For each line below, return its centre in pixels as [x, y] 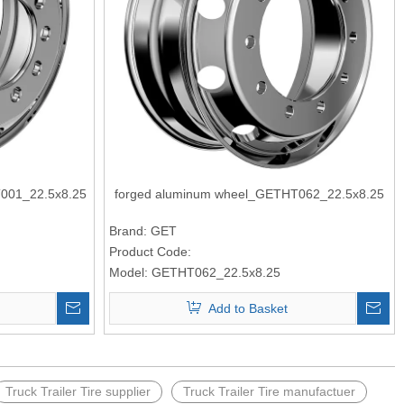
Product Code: [151, 251]
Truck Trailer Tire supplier [78, 391]
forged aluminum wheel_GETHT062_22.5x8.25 [250, 193]
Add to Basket [248, 308]
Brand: [129, 230]
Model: [129, 272]
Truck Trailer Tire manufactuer [269, 391]
